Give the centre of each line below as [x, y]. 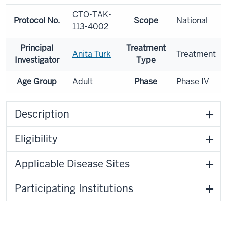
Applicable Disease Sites [72, 164]
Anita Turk [92, 54]
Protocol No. [37, 21]
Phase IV [193, 81]
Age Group [37, 81]
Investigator [37, 60]
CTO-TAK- [92, 14]
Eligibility [36, 139]
